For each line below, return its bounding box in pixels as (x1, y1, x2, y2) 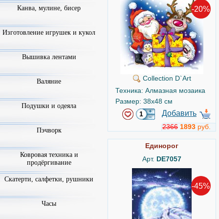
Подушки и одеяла (22, 102, 76, 109)
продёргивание (26, 159, 71, 166)
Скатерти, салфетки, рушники (4, 175, 93, 183)
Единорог (145, 142, 178, 150)
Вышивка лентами (22, 53, 76, 61)
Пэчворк (36, 127, 62, 134)
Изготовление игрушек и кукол (2, 29, 95, 36)
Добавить (162, 109, 197, 117)
